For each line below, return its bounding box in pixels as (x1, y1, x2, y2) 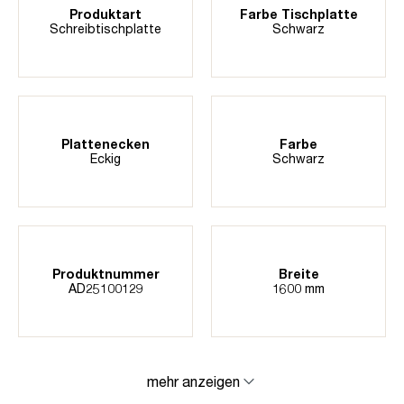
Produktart (69, 5, 142, 22)
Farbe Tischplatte (239, 5, 358, 22)
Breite (278, 265, 319, 281)
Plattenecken (61, 135, 150, 151)
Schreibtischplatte (50, 20, 161, 36)
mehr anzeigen (146, 372, 240, 390)
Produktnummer (51, 265, 160, 281)
